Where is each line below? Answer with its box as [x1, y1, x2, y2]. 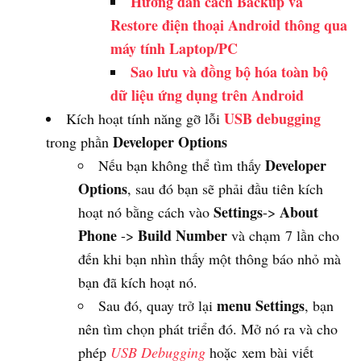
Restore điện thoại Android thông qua [110, 15, 347, 36]
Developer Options [113, 131, 227, 153]
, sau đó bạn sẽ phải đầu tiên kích [127, 179, 323, 199]
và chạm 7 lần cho [227, 226, 339, 246]
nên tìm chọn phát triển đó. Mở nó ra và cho [78, 319, 338, 339]
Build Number [138, 225, 227, 247]
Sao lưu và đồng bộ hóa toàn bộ [131, 61, 328, 83]
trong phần [46, 132, 113, 152]
